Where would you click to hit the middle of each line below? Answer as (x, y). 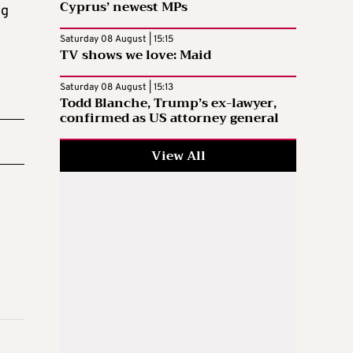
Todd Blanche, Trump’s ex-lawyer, (168, 104)
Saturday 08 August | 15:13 (117, 88)
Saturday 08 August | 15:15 (117, 40)
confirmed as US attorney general (169, 119)
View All (178, 156)
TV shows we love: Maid (136, 56)
